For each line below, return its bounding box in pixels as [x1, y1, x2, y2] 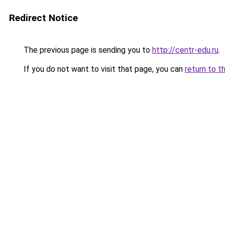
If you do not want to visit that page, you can [22, 64, 185, 74]
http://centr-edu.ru [152, 45, 218, 55]
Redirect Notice [9, 12, 78, 24]
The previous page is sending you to [22, 45, 152, 55]
